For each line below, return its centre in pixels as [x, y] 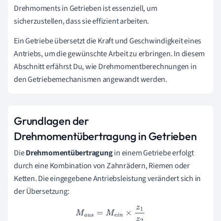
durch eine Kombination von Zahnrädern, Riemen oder [102, 166]
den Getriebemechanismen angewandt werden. [91, 79]
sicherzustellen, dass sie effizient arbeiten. [82, 21]
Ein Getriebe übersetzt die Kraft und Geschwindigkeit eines [108, 41]
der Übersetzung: [42, 191]
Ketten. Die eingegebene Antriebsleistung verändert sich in [108, 179]
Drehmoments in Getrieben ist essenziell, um [86, 8]
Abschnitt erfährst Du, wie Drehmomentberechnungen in [105, 67]
